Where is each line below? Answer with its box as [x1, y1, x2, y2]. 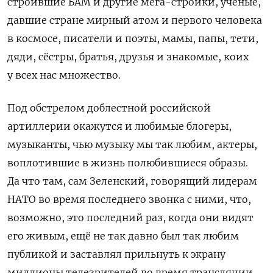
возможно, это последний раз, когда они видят [7, 211, 253, 224]
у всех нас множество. [7, 68, 121, 81]
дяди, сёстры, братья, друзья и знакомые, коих [7, 50, 249, 63]
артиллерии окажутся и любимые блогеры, [7, 119, 232, 132]
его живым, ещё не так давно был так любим [7, 229, 239, 242]
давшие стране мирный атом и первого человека [7, 13, 262, 26]
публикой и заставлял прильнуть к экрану [7, 247, 225, 260]
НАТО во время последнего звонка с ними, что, [7, 193, 251, 205]
